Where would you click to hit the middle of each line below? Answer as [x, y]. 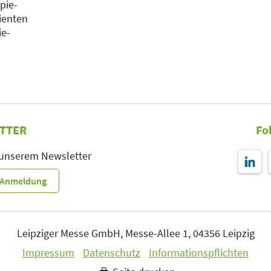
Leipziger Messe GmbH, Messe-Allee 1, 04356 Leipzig [135, 233]
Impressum [48, 252]
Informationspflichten [199, 252]
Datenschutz [112, 252]
